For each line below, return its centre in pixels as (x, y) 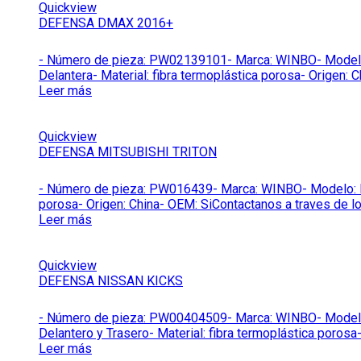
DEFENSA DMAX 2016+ (106, 23)
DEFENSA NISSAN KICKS (111, 280)
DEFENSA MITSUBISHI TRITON (128, 151)
